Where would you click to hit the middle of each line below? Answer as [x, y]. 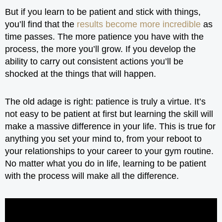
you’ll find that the [41, 24]
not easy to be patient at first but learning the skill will [109, 114]
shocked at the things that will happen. [81, 74]
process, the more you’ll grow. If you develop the [100, 49]
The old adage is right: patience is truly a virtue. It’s [105, 102]
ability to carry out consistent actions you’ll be [94, 61]
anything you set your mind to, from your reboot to [103, 139]
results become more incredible [139, 24]
